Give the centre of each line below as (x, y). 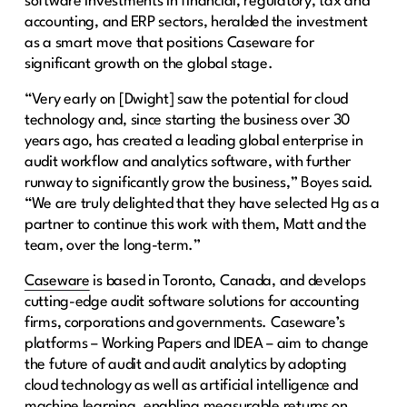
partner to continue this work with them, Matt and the (195, 224)
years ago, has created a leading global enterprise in (194, 141)
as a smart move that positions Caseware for (169, 43)
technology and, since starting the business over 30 (187, 120)
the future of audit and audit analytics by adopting (186, 364)
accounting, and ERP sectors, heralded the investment (196, 22)
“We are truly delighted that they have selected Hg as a (202, 203)
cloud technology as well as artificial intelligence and (191, 385)
